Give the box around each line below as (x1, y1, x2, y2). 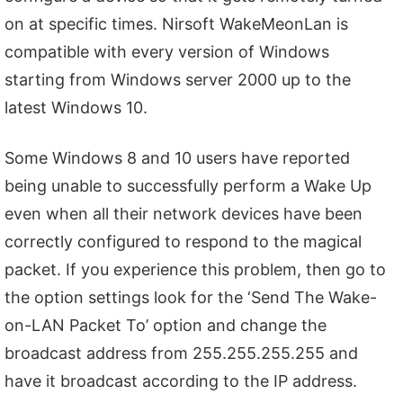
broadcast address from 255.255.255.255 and (4, 344, 358, 363)
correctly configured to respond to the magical (4, 232, 362, 252)
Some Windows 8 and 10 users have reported (4, 148, 350, 168)
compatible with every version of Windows (4, 42, 329, 62)
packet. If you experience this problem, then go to (4, 260, 386, 280)
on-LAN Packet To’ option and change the (4, 316, 327, 336)
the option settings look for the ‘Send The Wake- (4, 288, 377, 308)
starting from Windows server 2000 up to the (4, 70, 351, 90)
